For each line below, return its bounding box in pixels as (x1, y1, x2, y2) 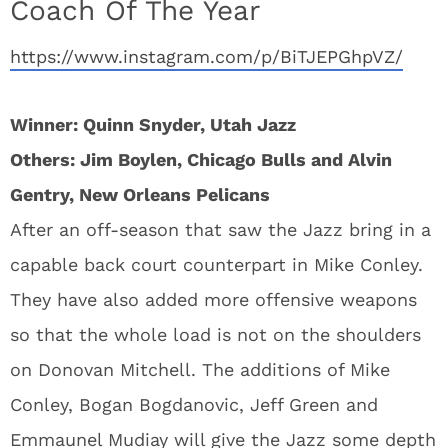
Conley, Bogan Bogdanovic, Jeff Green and (10, 393, 378, 415)
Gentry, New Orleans (10, 183, 196, 205)
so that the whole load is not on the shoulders (10, 323, 421, 345)
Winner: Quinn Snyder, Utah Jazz (10, 113, 296, 135)
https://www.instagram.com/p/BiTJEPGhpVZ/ (10, 45, 403, 67)
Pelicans (196, 183, 270, 205)
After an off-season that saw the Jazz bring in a (10, 218, 431, 240)
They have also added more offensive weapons (10, 288, 417, 310)
